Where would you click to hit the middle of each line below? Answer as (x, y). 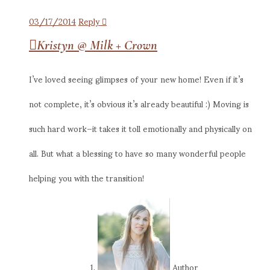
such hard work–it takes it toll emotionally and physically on (140, 128)
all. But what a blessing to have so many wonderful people (137, 152)
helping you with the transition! (86, 177)
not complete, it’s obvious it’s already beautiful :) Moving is (139, 103)
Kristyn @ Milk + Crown (97, 45)
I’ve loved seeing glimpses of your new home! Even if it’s (136, 78)
